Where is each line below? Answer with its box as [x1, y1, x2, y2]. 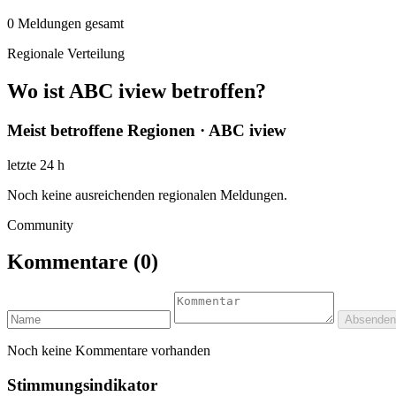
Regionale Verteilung [7, 45, 125, 61]
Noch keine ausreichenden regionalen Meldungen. [7, 187, 287, 202]
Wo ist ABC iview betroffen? [7, 79, 266, 103]
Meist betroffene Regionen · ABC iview [7, 120, 286, 140]
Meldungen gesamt [14, 15, 124, 31]
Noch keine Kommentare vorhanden [7, 343, 210, 359]
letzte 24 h [7, 156, 65, 172]
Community [7, 217, 73, 232]
